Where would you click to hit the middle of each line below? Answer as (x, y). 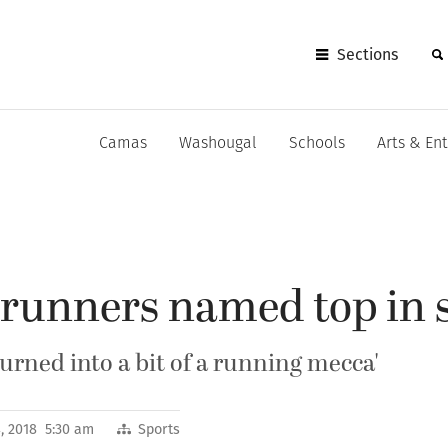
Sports (159, 429)
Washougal (218, 144)
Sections (368, 54)
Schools (317, 144)
